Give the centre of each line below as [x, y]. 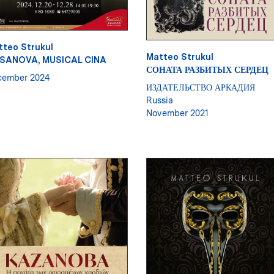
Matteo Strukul [180, 57]
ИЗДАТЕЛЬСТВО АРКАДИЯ [201, 87]
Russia [160, 100]
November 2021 [177, 113]
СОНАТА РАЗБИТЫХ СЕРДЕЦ [207, 70]
